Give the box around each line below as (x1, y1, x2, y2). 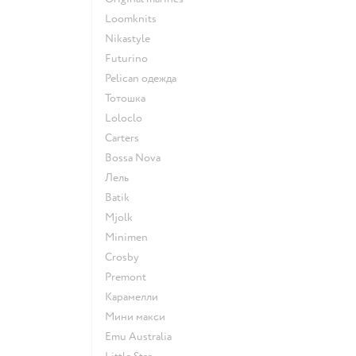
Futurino (111, 51, 148, 65)
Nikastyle (114, 31, 150, 45)
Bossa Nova (112, 150, 161, 164)
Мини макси (114, 309, 165, 323)
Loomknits (111, 11, 157, 25)
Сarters (112, 130, 139, 145)
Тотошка (110, 91, 145, 105)
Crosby (112, 250, 139, 264)
